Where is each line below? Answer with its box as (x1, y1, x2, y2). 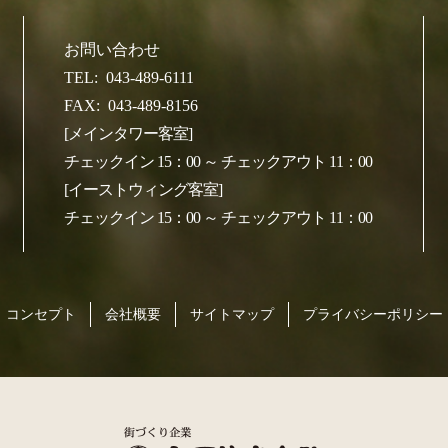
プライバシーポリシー (302, 307, 443, 322)
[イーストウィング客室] (64, 181, 222, 198)
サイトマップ (189, 307, 274, 322)
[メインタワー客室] (64, 125, 192, 142)
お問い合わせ (64, 41, 160, 58)
